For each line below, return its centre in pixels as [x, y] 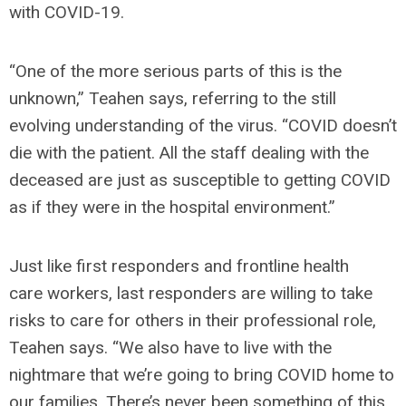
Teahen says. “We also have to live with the [170, 348]
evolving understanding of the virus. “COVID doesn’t [203, 126]
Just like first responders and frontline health [179, 266]
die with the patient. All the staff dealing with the [189, 153]
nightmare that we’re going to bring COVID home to [202, 375]
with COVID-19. [67, 12]
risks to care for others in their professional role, [193, 320]
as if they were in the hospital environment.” [172, 207]
